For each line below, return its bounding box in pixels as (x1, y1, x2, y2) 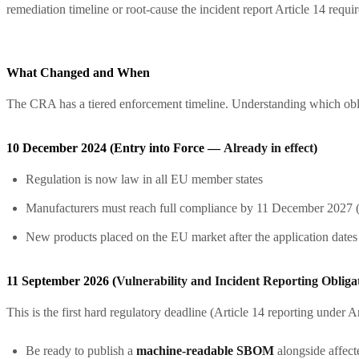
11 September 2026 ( (6, 273, 116, 288)
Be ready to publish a (26, 343, 136, 357)
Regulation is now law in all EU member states (26, 171, 263, 186)
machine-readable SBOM (136, 343, 274, 357)
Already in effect (224, 140, 313, 155)
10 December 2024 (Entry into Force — (6, 140, 224, 155)
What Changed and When (6, 65, 150, 79)
